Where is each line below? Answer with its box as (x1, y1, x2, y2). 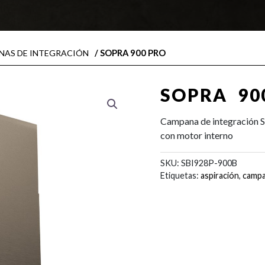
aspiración (200, 170, 239, 180)
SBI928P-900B (180, 157, 237, 168)
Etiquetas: (160, 170, 201, 180)
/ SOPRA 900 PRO (93, 47, 166, 58)
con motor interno (160, 129, 233, 141)
